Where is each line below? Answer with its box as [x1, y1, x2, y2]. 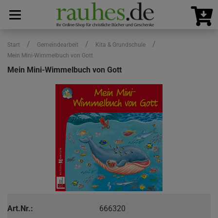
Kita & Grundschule [95, 41, 145, 48]
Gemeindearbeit [37, 41, 78, 48]
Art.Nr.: [7, 203, 33, 213]
